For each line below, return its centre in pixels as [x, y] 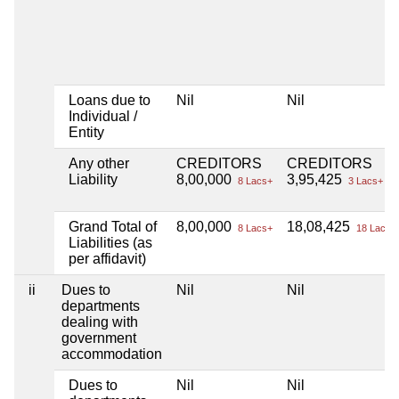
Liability [93, 179]
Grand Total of [113, 226]
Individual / [103, 116]
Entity [86, 132]
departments [101, 305]
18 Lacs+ [375, 228]
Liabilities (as [110, 242]
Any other [99, 163]
